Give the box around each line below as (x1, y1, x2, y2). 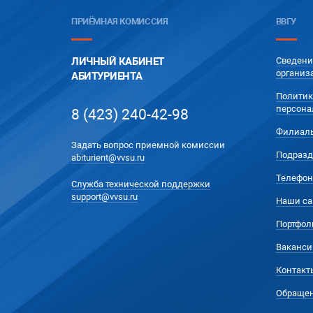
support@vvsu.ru (71, 191, 138, 202)
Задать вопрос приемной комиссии (71, 140, 225, 150)
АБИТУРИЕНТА (71, 70, 143, 82)
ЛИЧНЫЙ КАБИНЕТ (71, 55, 164, 68)
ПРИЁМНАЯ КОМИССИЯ (71, 16, 168, 27)
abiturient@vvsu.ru (71, 152, 145, 163)
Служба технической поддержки (71, 179, 210, 189)
